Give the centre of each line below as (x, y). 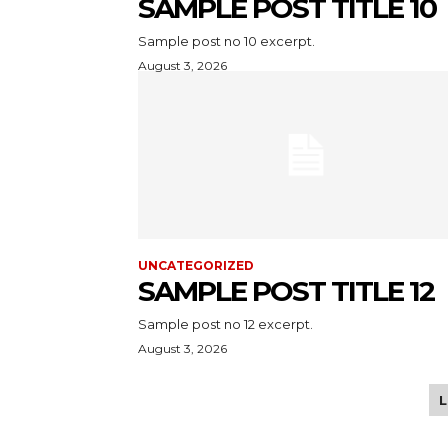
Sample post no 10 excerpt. (226, 40)
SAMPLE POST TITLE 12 (286, 290)
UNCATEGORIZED (196, 265)
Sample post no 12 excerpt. (225, 323)
